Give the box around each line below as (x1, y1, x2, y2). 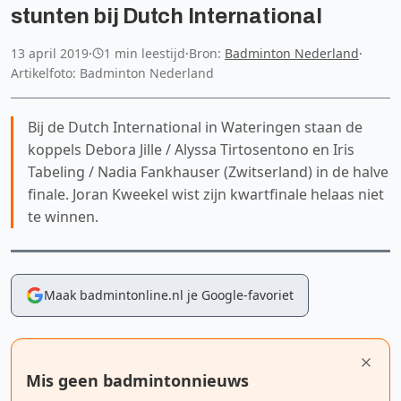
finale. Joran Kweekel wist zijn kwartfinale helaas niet (28, 183, 384, 204)
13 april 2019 (11, 44, 89, 62)
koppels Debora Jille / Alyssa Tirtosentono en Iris (28, 139, 354, 159)
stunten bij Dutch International (11, 4, 322, 28)
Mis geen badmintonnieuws (26, 369, 249, 391)
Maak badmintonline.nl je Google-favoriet (44, 286, 294, 303)
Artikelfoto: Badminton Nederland (11, 64, 214, 81)
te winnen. (28, 206, 98, 226)
